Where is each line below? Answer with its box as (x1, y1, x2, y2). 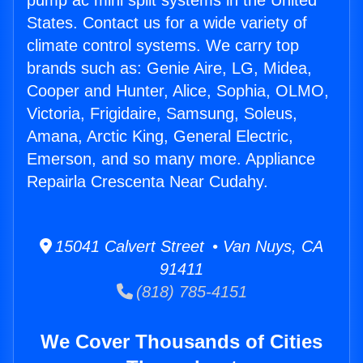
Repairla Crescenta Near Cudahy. (27, 173, 268, 191)
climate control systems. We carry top (27, 36, 299, 55)
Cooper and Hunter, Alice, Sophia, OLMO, (27, 82, 329, 100)
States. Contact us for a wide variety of (27, 14, 307, 32)
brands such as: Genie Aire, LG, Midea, (27, 59, 312, 78)
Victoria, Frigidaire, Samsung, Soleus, (27, 105, 297, 123)
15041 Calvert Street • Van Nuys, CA (52, 237, 323, 256)
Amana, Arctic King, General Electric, (27, 127, 293, 146)
